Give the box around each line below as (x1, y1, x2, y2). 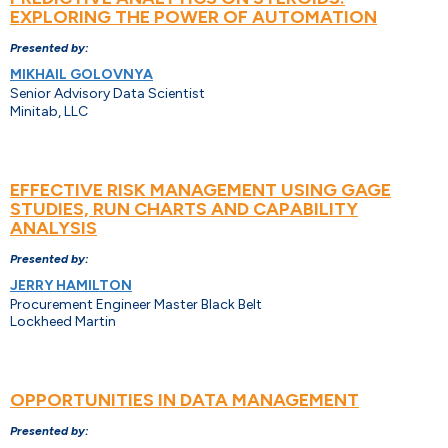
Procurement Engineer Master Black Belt (10, 296, 262, 314)
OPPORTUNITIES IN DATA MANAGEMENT (10, 389, 359, 412)
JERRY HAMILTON (10, 277, 132, 295)
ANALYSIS (10, 217, 97, 240)
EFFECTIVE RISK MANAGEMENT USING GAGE (10, 179, 391, 202)
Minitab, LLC (10, 103, 88, 121)
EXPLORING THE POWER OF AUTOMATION (10, 6, 377, 29)
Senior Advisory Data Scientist (10, 85, 205, 103)
